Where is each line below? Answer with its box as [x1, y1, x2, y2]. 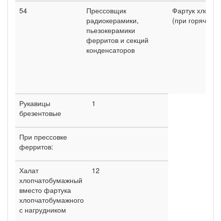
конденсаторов [86, 44, 135, 55]
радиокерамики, [86, 15, 139, 25]
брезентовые [19, 108, 61, 118]
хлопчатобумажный [19, 175, 82, 185]
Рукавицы [19, 98, 50, 108]
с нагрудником [19, 204, 66, 215]
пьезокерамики [86, 25, 135, 35]
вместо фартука [19, 184, 71, 195]
